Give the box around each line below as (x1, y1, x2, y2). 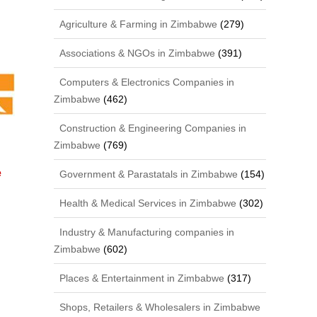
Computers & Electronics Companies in (57, 76, 235, 88)
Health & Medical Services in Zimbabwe (57, 197, 237, 209)
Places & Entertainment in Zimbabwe (57, 272, 225, 284)
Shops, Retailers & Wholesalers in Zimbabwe (57, 301, 261, 313)
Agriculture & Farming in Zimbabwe (57, 18, 218, 30)
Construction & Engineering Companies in (57, 122, 247, 134)
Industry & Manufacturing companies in (57, 226, 235, 238)
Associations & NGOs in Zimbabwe (57, 47, 216, 59)
